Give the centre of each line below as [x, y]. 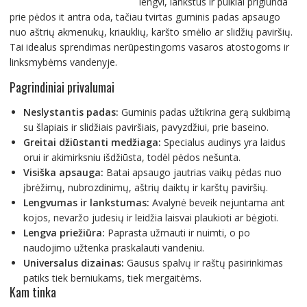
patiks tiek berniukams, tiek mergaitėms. [112, 278]
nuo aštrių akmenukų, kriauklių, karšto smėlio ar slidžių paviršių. [151, 32]
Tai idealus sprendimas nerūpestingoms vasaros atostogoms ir [149, 47]
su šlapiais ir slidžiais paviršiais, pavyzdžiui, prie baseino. [146, 127]
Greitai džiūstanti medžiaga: [92, 142]
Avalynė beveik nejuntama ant [217, 202]
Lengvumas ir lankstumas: [86, 202]
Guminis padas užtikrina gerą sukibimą [204, 112]
